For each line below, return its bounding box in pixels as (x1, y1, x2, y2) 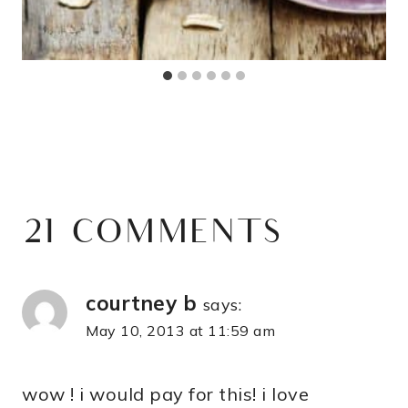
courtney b (86, 290, 197, 317)
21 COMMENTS (22, 216, 284, 256)
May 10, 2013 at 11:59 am (86, 321, 275, 341)
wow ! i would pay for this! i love (22, 382, 309, 406)
